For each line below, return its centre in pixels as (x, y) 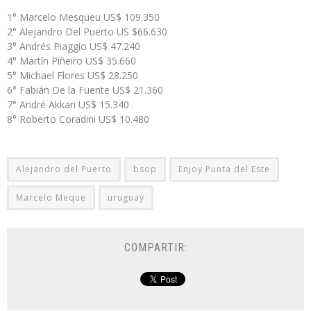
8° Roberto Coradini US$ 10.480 (78, 119)
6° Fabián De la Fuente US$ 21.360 (85, 90)
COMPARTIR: (155, 247)
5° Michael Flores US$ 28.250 (73, 75)
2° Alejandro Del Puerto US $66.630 (87, 31)
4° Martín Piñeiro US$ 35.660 (72, 60)
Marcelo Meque (51, 197)
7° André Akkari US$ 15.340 (68, 104)
